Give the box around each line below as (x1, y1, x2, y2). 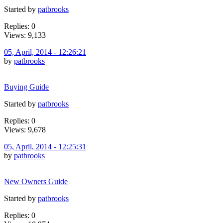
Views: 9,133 (4, 30, 46, 39)
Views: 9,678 (4, 125, 46, 134)
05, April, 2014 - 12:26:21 (4, 47, 86, 56)
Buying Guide (4, 82, 49, 91)
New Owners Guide (4, 177, 68, 186)
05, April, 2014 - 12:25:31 (4, 142, 86, 151)
